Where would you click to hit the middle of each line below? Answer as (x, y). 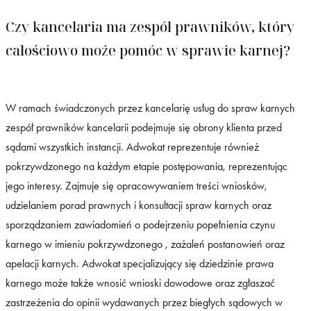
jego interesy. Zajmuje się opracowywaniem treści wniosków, (136, 185)
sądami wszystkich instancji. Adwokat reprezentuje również (132, 146)
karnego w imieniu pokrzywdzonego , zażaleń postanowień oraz (145, 244)
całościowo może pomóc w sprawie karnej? (148, 50)
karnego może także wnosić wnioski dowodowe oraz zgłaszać (140, 283)
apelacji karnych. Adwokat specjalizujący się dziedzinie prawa (140, 263)
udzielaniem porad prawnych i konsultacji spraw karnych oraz (138, 205)
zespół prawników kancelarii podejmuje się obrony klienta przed (144, 127)
